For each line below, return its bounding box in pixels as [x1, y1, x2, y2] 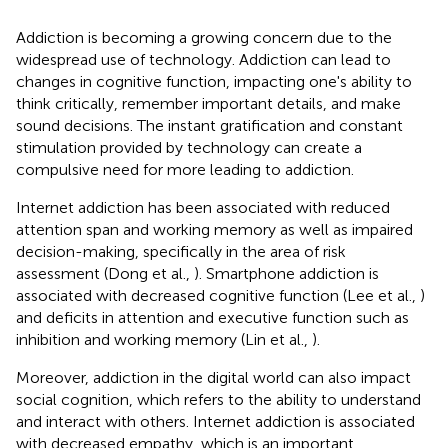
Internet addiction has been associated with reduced [16, 197, 390, 217]
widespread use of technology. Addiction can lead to [16, 49, 391, 69]
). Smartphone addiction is [194, 263, 379, 283]
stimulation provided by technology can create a [16, 137, 362, 157]
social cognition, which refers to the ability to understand [16, 389, 421, 409]
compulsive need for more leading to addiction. [16, 159, 354, 179]
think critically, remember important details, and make [16, 93, 401, 113]
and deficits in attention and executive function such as [16, 307, 409, 327]
